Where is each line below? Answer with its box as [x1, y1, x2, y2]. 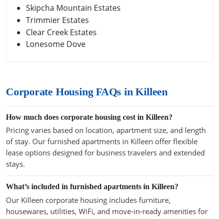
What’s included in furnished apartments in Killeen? [6, 182, 178, 191]
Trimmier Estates [26, 15, 89, 26]
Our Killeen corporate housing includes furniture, [6, 195, 171, 205]
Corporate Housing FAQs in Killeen [6, 86, 168, 98]
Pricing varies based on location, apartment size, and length [6, 125, 206, 135]
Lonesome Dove [26, 39, 86, 50]
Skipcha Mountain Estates [26, 2, 121, 14]
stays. [6, 159, 25, 169]
